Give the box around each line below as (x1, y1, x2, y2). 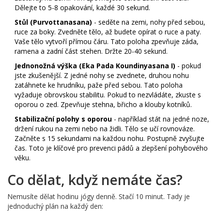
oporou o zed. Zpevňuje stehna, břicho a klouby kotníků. (15, 99, 192, 109)
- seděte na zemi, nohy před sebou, (92, 17, 205, 27)
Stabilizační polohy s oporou (15, 114, 112, 124)
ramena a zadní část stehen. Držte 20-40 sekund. (15, 46, 168, 56)
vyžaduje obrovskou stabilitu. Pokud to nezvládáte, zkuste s (15, 90, 201, 99)
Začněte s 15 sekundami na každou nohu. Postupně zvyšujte (15, 133, 204, 143)
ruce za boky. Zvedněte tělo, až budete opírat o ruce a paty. (15, 27, 201, 36)
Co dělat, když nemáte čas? (7, 170, 183, 189)
